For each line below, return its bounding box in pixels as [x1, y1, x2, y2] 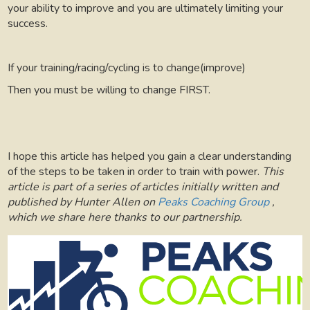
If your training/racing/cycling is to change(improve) [8, 60, 246, 75]
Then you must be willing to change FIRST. [8, 82, 211, 98]
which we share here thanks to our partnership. [8, 209, 243, 225]
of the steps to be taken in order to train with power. [8, 163, 263, 179]
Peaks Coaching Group [158, 194, 270, 210]
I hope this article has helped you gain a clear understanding [8, 148, 292, 164]
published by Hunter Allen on [8, 194, 158, 210]
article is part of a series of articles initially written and [8, 179, 279, 194]
